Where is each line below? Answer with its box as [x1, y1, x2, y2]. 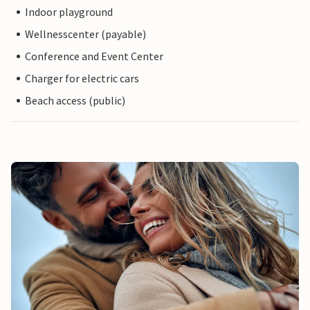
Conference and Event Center [25, 49, 163, 64]
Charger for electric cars [25, 71, 139, 86]
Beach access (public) [25, 93, 125, 108]
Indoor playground [25, 5, 113, 19]
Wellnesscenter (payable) [25, 27, 146, 42]
